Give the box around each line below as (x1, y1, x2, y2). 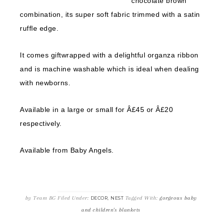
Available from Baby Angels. (20, 146, 114, 154)
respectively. (20, 119, 62, 127)
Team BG (33, 195, 56, 201)
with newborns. (20, 79, 70, 87)
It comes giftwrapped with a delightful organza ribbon (20, 51, 199, 59)
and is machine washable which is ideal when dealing (20, 65, 199, 73)
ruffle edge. (20, 24, 58, 32)
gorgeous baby (160, 195, 197, 201)
